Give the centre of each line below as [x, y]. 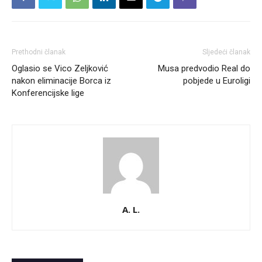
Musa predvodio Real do [204, 69]
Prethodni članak [39, 52]
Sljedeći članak [226, 52]
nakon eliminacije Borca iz [61, 81]
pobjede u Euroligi [217, 81]
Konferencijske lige [48, 93]
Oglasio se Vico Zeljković [60, 69]
